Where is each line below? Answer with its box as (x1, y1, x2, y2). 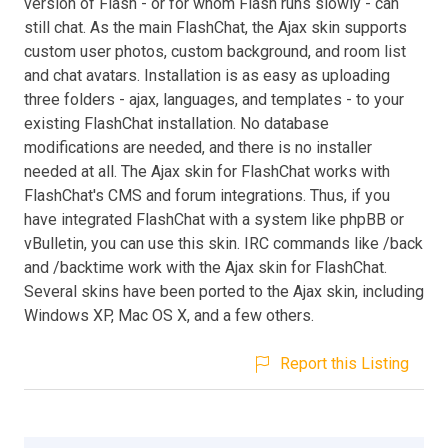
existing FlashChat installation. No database (24, 113, 329, 133)
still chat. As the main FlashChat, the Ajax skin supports (24, 17, 407, 37)
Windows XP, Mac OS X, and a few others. (24, 305, 314, 325)
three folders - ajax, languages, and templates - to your (24, 89, 404, 109)
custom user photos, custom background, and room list (24, 41, 406, 61)
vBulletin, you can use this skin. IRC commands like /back (24, 233, 423, 253)
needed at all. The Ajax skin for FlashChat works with (24, 161, 390, 181)
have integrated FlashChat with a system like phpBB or (24, 209, 404, 229)
